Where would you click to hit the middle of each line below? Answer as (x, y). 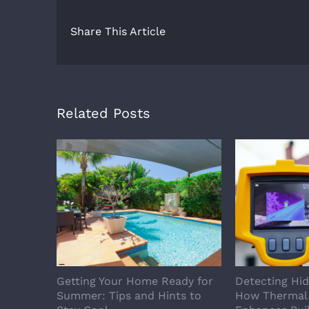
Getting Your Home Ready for (135, 281)
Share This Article (118, 32)
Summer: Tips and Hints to (129, 295)
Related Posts (103, 113)
